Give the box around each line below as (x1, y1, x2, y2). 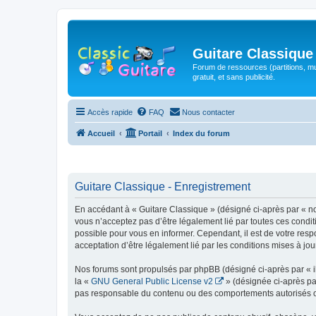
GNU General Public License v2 (91, 276, 213, 286)
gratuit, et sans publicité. (193, 72, 275, 81)
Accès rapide (87, 108, 133, 116)
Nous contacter (182, 108, 235, 116)
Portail (138, 129, 162, 138)
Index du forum (173, 129, 230, 138)
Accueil (87, 129, 115, 138)
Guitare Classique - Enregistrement (75, 180, 250, 193)
